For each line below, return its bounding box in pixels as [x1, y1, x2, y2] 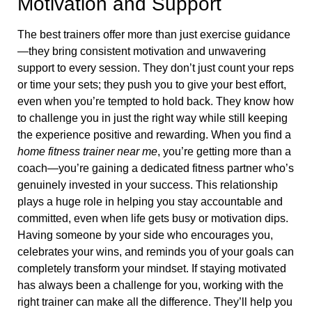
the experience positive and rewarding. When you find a [17, 129, 291, 141]
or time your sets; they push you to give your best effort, [17, 79, 286, 91]
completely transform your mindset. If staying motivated [17, 263, 286, 275]
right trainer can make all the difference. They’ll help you [17, 296, 292, 309]
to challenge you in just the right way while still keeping [17, 112, 288, 125]
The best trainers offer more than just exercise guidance [17, 29, 290, 41]
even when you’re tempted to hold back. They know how [17, 95, 294, 108]
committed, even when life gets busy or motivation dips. [17, 212, 288, 225]
